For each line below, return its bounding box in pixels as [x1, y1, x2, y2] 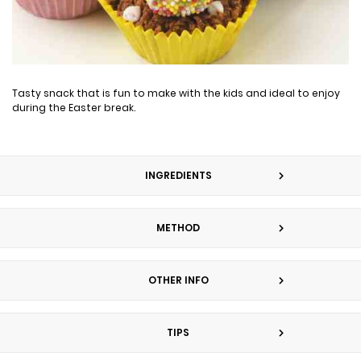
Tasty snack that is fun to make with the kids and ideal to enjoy [12, 85, 340, 100]
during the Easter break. [12, 100, 135, 114]
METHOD [156, 220, 200, 234]
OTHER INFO [147, 272, 209, 287]
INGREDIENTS [144, 168, 212, 182]
